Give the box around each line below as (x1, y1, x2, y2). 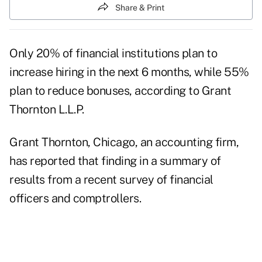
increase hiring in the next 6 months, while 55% (9, 65, 249, 80)
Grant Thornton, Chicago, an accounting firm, (9, 135, 239, 150)
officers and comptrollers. (9, 191, 141, 206)
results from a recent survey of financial (9, 173, 213, 187)
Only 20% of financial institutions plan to (9, 46, 217, 61)
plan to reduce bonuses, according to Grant (9, 84, 231, 98)
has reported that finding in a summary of (9, 154, 221, 168)
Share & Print (115, 2, 164, 12)
